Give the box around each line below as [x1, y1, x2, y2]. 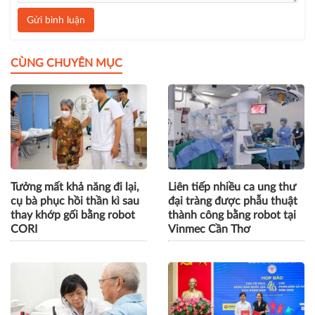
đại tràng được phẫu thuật [168, 195, 297, 207]
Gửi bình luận [27, 15, 85, 25]
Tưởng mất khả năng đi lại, [11, 181, 139, 193]
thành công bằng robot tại [168, 210, 296, 221]
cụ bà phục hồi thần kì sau [11, 195, 139, 207]
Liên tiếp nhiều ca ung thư [168, 181, 296, 193]
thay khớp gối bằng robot [11, 210, 135, 221]
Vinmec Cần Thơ [168, 224, 250, 236]
